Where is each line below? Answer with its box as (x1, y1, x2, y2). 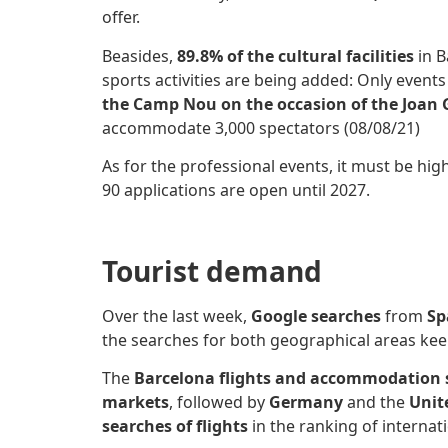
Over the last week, (102, 304, 251, 327)
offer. (102, 6, 140, 29)
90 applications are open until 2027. (102, 178, 370, 201)
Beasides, (102, 44, 173, 67)
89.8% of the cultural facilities (173, 44, 414, 67)
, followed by (169, 391, 269, 414)
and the (347, 391, 405, 414)
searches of (102, 415, 192, 438)
